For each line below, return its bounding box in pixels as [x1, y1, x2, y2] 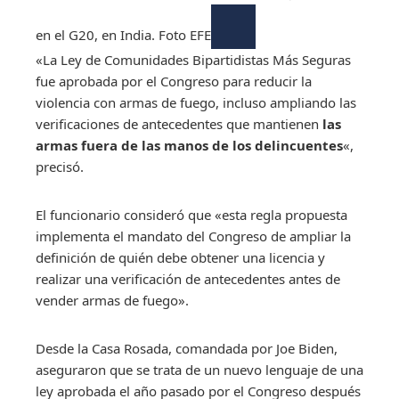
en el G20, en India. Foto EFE [36, 25, 211, 44]
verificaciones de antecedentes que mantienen [36, 114, 322, 133]
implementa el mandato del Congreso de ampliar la [36, 226, 351, 245]
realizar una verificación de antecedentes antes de [36, 269, 340, 288]
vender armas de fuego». [36, 290, 189, 309]
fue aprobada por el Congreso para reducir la [36, 71, 312, 90]
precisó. [36, 157, 84, 175]
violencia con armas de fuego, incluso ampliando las [36, 93, 356, 111]
